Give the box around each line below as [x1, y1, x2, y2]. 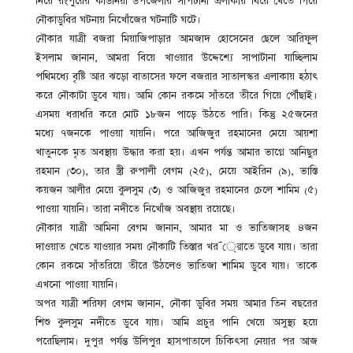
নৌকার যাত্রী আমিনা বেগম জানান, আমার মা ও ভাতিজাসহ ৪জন [35, 221, 318, 236]
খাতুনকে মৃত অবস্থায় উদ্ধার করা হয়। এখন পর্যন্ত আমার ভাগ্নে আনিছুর [35, 145, 318, 160]
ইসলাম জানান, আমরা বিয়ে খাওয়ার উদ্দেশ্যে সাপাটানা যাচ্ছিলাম [35, 50, 318, 65]
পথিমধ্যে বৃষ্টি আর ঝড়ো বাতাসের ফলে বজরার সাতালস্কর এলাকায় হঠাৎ [35, 69, 318, 84]
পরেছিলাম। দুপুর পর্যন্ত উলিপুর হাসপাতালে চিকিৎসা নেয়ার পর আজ [35, 334, 318, 349]
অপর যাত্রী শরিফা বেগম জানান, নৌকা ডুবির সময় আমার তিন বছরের [35, 296, 318, 311]
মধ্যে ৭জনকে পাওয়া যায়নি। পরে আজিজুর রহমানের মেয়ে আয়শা [35, 126, 318, 141]
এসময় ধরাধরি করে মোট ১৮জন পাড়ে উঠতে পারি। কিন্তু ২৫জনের [35, 107, 318, 122]
